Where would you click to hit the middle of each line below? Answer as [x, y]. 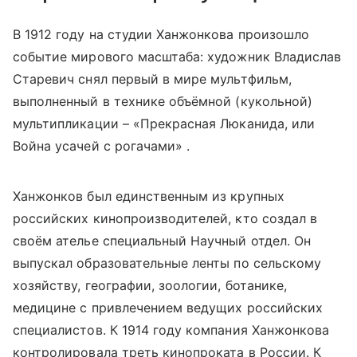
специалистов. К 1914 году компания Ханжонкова [171, 330]
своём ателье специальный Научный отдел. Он [162, 241]
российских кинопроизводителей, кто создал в [165, 219]
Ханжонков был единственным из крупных [149, 196]
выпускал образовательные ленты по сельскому [167, 263]
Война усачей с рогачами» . [102, 146]
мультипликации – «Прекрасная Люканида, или [164, 124]
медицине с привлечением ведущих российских [168, 308]
